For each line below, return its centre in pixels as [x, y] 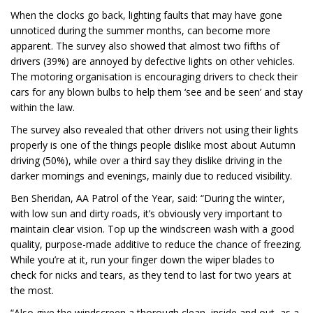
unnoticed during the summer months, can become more [140, 31]
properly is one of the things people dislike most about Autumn [153, 145]
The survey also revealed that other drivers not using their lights [154, 130]
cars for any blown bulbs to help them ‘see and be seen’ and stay [156, 92]
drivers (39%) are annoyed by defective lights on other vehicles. [153, 61]
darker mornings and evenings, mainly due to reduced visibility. [151, 176]
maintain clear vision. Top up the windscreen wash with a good [152, 229]
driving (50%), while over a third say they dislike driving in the [146, 161]
